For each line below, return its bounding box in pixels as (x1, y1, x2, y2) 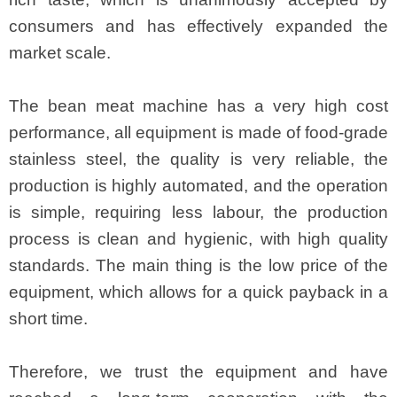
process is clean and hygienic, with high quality (9, 230, 388, 249)
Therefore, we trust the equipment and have (9, 362, 388, 382)
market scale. (9, 43, 111, 63)
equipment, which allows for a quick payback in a (9, 283, 388, 302)
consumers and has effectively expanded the (9, 17, 388, 36)
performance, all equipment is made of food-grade (9, 123, 388, 143)
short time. (9, 309, 88, 329)
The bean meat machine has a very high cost (9, 97, 388, 116)
